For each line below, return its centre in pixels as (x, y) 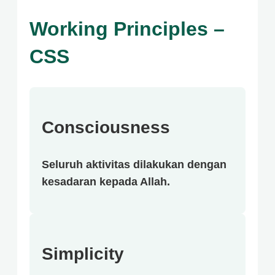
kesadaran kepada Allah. (106, 181)
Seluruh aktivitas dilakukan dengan (134, 164)
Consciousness (106, 127)
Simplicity (83, 254)
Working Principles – (127, 29)
